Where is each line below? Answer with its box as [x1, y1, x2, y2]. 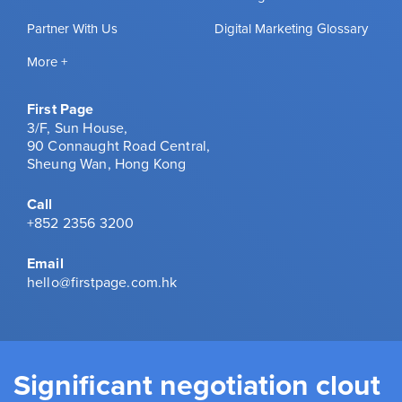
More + [27, 51, 67, 71]
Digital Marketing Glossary [214, 18, 368, 38]
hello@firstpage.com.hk [27, 271, 178, 292]
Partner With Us [27, 18, 118, 38]
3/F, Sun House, [27, 117, 128, 137]
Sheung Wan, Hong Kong [27, 153, 187, 173]
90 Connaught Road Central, [27, 135, 211, 155]
